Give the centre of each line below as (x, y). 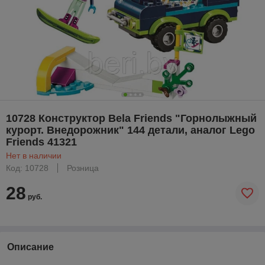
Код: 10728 (27, 168)
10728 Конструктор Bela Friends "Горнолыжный (131, 118)
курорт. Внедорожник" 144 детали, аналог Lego (130, 130)
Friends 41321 (41, 142)
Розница (83, 168)
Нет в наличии (34, 155)
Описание (30, 247)
